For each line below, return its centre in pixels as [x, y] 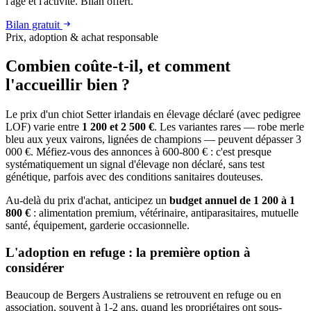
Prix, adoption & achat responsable [82, 37]
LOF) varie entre [44, 127]
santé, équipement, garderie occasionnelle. [98, 226]
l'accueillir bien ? [68, 85]
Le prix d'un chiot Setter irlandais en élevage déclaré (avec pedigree [153, 115]
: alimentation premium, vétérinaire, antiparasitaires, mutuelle [165, 213]
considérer [35, 268]
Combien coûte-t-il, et [85, 66]
